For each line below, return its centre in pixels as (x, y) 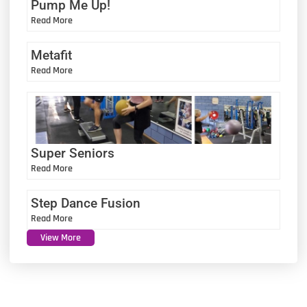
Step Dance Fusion (86, 204)
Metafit (51, 56)
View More (61, 238)
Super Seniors (73, 153)
